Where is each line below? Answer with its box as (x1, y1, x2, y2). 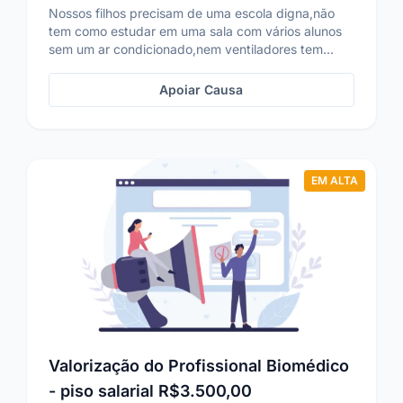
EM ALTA (310, 174, 358, 187)
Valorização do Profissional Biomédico (49, 356, 350, 375)
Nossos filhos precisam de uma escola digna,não (49, 5, 336, 21)
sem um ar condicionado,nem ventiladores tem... (49, 41, 335, 57)
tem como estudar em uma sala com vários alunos (49, 23, 343, 39)
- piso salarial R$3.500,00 (49, 381, 253, 400)
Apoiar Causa (159, 82, 244, 97)
